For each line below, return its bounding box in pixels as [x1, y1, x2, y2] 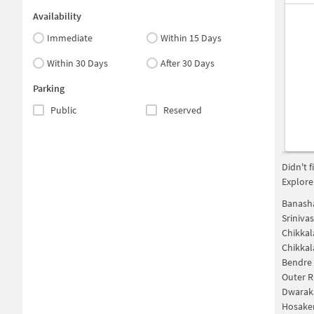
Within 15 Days [161, 32, 222, 44]
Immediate [47, 32, 93, 44]
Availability [33, 10, 81, 22]
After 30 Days [161, 57, 215, 69]
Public [50, 104, 76, 116]
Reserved [163, 104, 202, 116]
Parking [33, 82, 64, 95]
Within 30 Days [47, 57, 108, 69]
